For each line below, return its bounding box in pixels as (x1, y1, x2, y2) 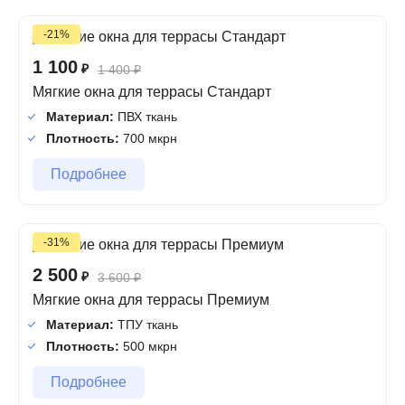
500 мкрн (119, 338, 177, 353)
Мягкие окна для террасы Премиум (33, 291, 269, 307)
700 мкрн (119, 130, 177, 146)
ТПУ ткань (114, 316, 178, 332)
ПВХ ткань (114, 108, 177, 124)
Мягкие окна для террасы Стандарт (33, 83, 271, 99)
